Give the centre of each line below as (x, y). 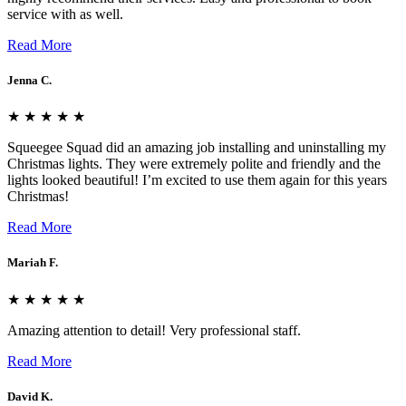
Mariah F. (33, 263)
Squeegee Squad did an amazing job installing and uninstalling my (197, 148)
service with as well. (65, 14)
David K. (30, 396)
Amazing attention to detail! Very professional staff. (154, 330)
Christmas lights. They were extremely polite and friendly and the (194, 164)
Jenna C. (29, 81)
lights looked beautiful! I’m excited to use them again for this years (197, 180)
